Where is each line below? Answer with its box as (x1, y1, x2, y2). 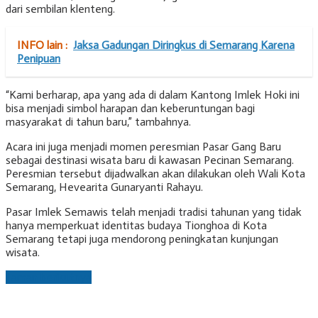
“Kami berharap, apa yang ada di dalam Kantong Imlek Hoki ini (6, 88, 300, 102)
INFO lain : (17, 38, 67, 53)
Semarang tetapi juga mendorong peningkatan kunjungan (6, 232, 278, 246)
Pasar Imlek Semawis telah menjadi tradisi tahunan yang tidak (6, 205, 302, 219)
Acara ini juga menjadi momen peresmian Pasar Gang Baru (6, 140, 281, 154)
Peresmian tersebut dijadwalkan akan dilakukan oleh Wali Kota (6, 167, 305, 181)
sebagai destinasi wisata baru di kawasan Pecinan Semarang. (6, 153, 294, 168)
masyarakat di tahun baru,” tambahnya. (6, 115, 191, 129)
